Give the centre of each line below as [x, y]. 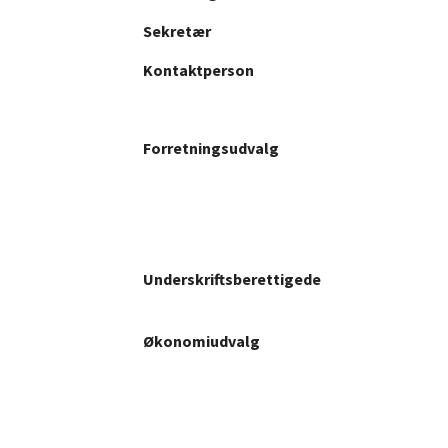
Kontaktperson [198, 69]
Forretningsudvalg [211, 147]
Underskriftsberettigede [232, 278]
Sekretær [177, 30]
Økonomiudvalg [201, 340]
